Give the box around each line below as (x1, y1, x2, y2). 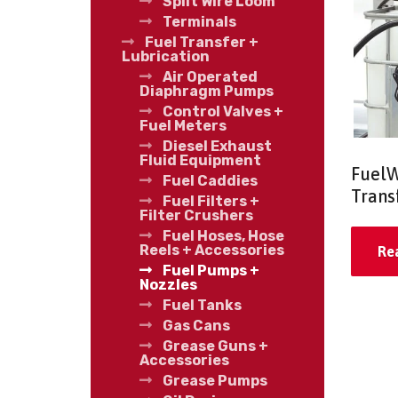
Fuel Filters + (163, 193, 259, 211)
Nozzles (139, 276, 197, 294)
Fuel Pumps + (163, 262, 259, 280)
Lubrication (122, 48, 210, 66)
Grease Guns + (163, 338, 268, 355)
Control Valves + (163, 103, 283, 121)
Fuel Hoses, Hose (163, 227, 284, 245)
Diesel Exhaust (163, 138, 272, 155)
